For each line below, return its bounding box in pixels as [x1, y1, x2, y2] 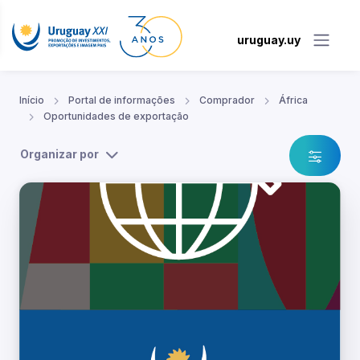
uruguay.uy [237, 32, 301, 47]
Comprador [199, 94, 255, 107]
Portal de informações [68, 94, 175, 107]
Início [19, 94, 44, 107]
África [279, 94, 308, 107]
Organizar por [20, 147, 99, 162]
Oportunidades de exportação [43, 110, 189, 123]
